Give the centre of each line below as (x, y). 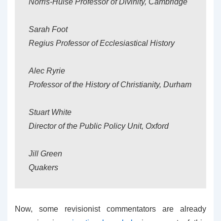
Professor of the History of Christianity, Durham (110, 85)
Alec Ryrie (47, 71)
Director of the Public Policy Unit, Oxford (99, 126)
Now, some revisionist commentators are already (110, 209)
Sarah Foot (48, 29)
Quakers (43, 167)
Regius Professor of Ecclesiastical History (102, 43)
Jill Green (45, 154)
